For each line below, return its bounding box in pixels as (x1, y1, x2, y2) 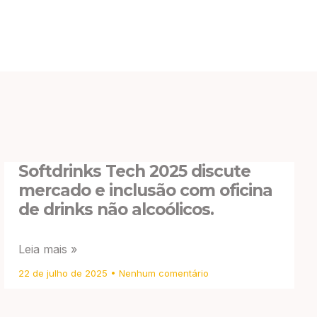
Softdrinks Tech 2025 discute (18, 161, 250, 182)
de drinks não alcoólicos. (18, 200, 214, 220)
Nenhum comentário (116, 267, 209, 279)
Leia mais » (18, 242, 77, 257)
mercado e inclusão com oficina (18, 180, 272, 201)
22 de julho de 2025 (18, 267, 110, 279)
